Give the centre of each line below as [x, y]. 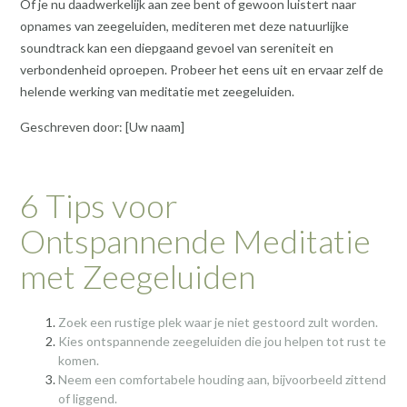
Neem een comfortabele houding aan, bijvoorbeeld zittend [222, 379]
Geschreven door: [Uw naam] [102, 127]
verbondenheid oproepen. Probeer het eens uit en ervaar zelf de [202, 69]
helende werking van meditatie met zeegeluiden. [157, 91]
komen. [79, 360]
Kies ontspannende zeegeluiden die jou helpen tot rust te [222, 341]
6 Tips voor [99, 206]
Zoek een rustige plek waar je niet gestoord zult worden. [218, 322]
